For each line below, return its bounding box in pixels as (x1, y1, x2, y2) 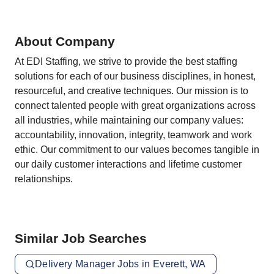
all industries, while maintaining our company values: (15, 115, 243, 125)
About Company (15, 34, 115, 48)
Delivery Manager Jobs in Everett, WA (35, 259, 206, 269)
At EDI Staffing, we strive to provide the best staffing (15, 56, 237, 67)
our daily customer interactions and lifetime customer (15, 159, 242, 169)
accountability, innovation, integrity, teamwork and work (15, 130, 252, 140)
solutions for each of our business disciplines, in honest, (15, 71, 256, 81)
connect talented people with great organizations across (15, 100, 256, 111)
